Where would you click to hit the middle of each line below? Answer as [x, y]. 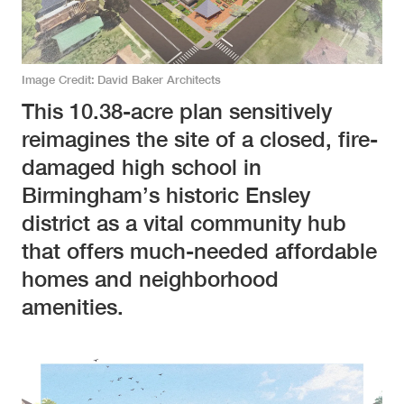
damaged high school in [142, 167]
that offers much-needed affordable [199, 251]
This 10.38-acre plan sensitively [177, 111]
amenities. [73, 307]
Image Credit [56, 80]
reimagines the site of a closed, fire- [200, 139]
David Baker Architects [159, 80]
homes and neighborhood [150, 279]
